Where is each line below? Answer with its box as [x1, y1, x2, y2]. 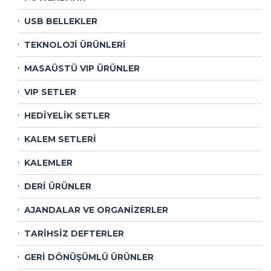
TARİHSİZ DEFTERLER [24, 228, 124, 239]
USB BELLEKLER [24, 16, 97, 27]
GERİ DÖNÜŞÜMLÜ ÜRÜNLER [24, 252, 154, 263]
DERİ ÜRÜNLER [24, 181, 91, 192]
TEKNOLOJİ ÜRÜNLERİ [24, 39, 126, 50]
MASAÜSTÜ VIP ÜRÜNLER [24, 63, 140, 74]
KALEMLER [24, 157, 73, 168]
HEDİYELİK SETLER [24, 110, 110, 121]
